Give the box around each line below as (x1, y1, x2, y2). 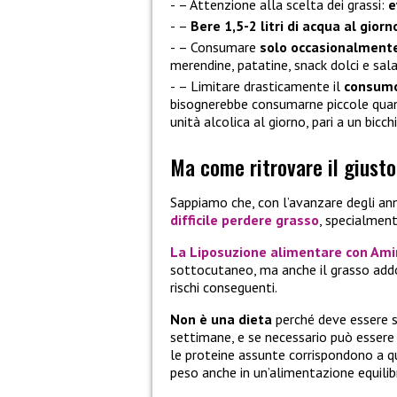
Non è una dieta (170, 310, 272, 329)
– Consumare (178, 38, 260, 57)
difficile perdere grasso (170, 211, 319, 230)
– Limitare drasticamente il (178, 77, 344, 96)
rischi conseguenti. (170, 278, 277, 297)
